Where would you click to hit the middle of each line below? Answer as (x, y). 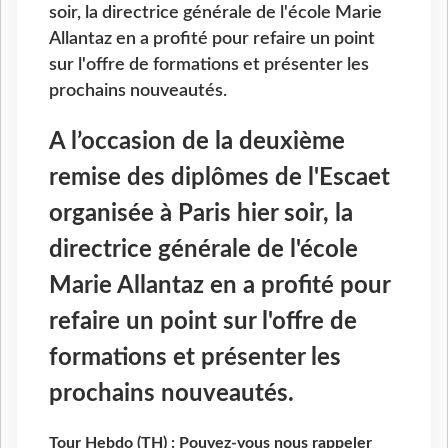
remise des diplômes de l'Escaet (219, 177)
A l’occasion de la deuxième (197, 141)
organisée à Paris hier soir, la (201, 213)
